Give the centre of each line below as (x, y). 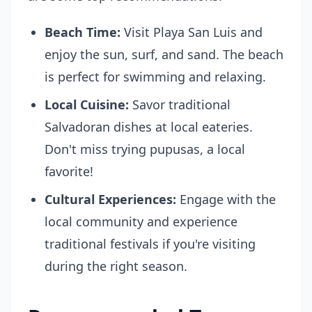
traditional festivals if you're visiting (150, 244)
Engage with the (226, 199)
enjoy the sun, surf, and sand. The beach (164, 54)
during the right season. (116, 266)
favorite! (69, 171)
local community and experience (141, 221)
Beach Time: (83, 32)
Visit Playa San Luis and (192, 32)
